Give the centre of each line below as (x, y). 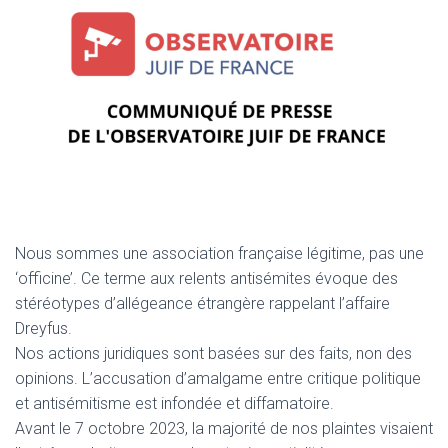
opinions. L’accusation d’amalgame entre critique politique (218, 378)
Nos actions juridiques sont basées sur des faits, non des (213, 353)
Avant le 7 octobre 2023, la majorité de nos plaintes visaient (224, 428)
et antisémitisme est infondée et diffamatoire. (174, 403)
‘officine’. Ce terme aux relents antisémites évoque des (206, 278)
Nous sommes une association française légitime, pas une (219, 253)
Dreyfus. (43, 328)
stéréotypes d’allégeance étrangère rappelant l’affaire (202, 303)
